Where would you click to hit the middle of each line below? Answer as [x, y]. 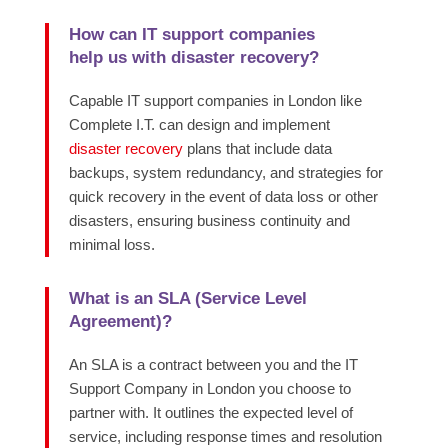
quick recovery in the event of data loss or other [223, 197]
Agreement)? [120, 322]
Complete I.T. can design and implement [199, 125]
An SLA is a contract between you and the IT [213, 365]
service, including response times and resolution [225, 437]
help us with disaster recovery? [193, 58]
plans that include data [257, 149]
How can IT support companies [191, 35]
